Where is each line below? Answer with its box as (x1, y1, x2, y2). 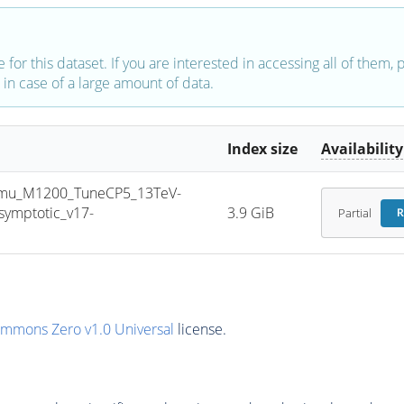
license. (173, 318, 226, 339)
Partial (337, 205, 372, 221)
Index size (227, 139, 298, 160)
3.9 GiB (227, 203, 275, 224)
